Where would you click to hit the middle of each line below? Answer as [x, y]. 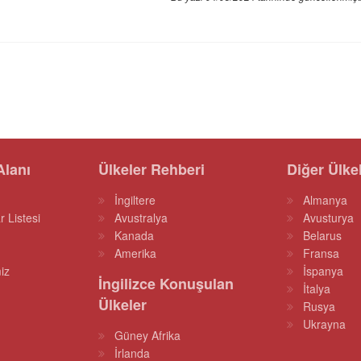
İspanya [323, 271]
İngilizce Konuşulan [166, 284]
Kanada [134, 235]
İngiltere [135, 200]
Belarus [322, 235]
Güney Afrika [147, 335]
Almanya [325, 200]
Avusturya [328, 218]
